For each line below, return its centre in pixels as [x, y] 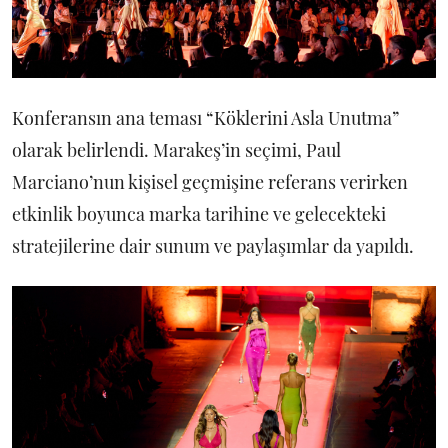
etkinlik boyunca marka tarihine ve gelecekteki [199, 213]
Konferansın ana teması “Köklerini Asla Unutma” [205, 117]
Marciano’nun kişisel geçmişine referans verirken [210, 181]
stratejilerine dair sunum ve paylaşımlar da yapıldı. [213, 245]
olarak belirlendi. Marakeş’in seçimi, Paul [176, 149]
